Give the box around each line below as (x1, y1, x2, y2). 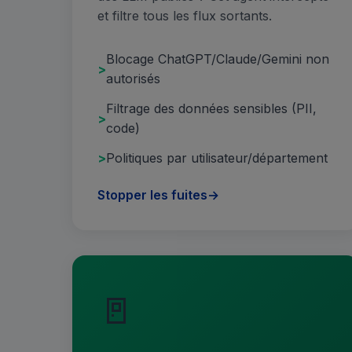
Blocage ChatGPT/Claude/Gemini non (106, 51, 329, 68)
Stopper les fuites (97, 187, 207, 203)
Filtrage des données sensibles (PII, (106, 101, 317, 117)
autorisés (106, 71, 160, 87)
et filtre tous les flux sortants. (97, 8, 272, 24)
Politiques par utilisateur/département (106, 149, 328, 166)
